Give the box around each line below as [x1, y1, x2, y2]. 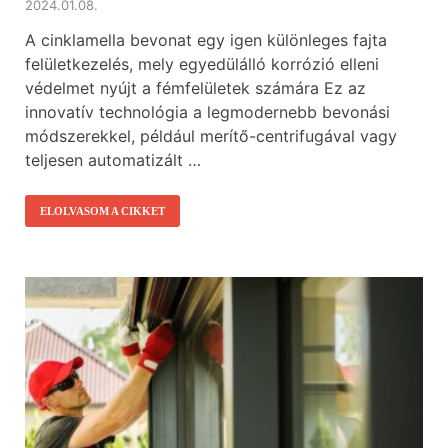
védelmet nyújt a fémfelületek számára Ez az [25, 77, 366, 98]
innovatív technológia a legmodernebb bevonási [25, 101, 390, 122]
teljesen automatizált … [25, 149, 201, 170]
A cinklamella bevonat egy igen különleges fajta [25, 29, 387, 50]
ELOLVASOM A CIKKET [40, 204, 165, 217]
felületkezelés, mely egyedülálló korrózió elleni [25, 53, 379, 74]
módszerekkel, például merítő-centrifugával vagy [25, 125, 397, 146]
